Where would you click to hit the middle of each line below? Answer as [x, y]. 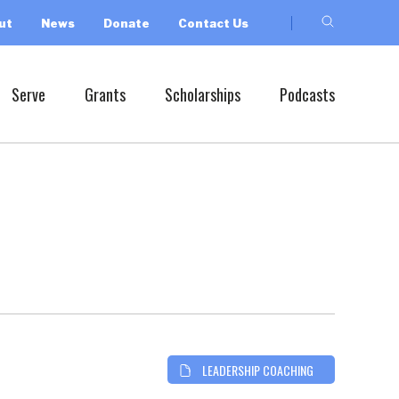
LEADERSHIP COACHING [258, 370]
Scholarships [203, 94]
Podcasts [307, 94]
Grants [105, 94]
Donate [126, 23]
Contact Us [213, 23]
